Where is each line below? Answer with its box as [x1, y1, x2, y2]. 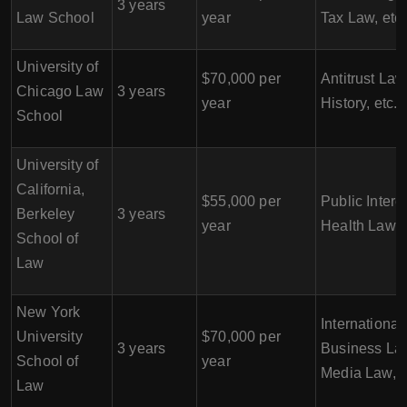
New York [16, 304, 81, 320]
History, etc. [321, 95, 398, 111]
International [321, 316, 403, 332]
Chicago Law [16, 84, 104, 99]
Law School [16, 10, 94, 25]
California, [16, 182, 84, 197]
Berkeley [16, 206, 75, 222]
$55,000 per [202, 194, 281, 209]
